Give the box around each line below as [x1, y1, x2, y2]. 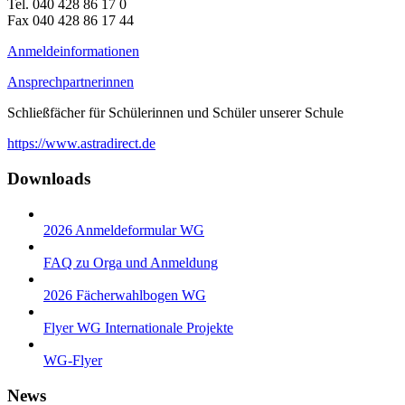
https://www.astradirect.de [7, 136, 155, 152]
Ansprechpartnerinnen [7, 74, 134, 90]
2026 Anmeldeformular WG [43, 221, 204, 238]
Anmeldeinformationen [7, 43, 139, 60]
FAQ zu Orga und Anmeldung [43, 254, 218, 270]
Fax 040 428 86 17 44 [7, 13, 134, 29]
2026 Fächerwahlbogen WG [43, 287, 206, 303]
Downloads [7, 169, 90, 189]
